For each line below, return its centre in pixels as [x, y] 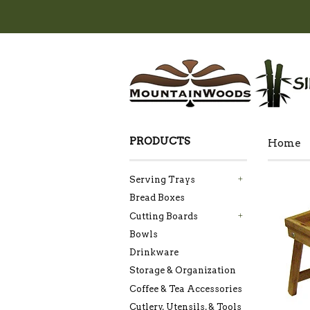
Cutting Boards [164, 216]
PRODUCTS [160, 141]
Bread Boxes [157, 198]
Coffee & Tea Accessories [186, 289]
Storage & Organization [183, 271]
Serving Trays [162, 180]
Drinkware [154, 252]
